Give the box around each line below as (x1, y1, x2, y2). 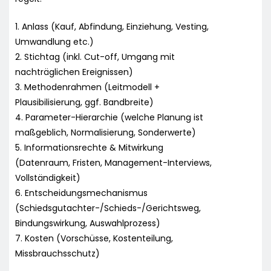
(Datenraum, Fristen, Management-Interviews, (15, 156, 212, 169)
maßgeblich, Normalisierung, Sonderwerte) (15, 126, 196, 139)
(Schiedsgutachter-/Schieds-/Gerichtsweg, (15, 201, 201, 214)
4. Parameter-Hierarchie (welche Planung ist (15, 111, 203, 123)
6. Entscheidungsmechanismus (15, 186, 148, 199)
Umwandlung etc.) (15, 35, 94, 48)
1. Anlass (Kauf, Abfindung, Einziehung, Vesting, (15, 20, 209, 33)
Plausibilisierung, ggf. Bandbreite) (15, 96, 154, 108)
